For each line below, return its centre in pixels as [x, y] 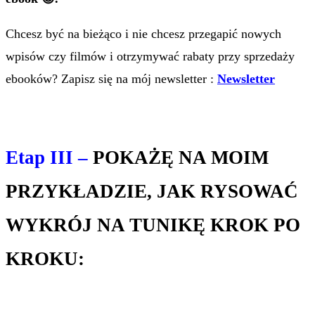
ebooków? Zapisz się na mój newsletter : [111, 78]
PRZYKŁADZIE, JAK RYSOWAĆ [152, 192]
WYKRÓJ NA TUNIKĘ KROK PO [153, 225]
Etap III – [47, 158]
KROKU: [45, 259]
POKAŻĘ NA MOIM [178, 158]
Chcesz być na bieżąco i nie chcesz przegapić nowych [143, 33]
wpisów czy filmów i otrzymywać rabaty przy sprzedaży [150, 56]
